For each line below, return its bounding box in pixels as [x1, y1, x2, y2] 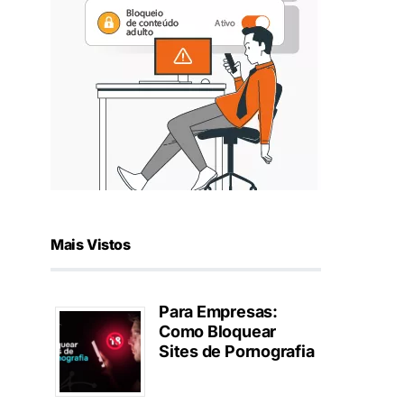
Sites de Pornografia [159, 342, 315, 362]
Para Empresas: [159, 302, 278, 322]
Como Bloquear [159, 322, 277, 342]
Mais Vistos [50, 235, 131, 254]
